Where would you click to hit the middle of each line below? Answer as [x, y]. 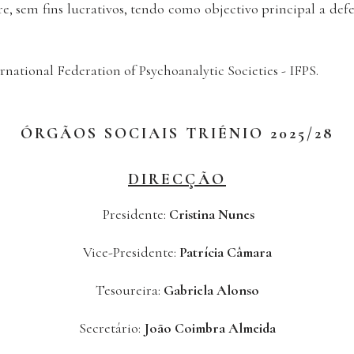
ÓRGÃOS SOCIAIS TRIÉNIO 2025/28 [177, 134]
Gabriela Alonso [211, 290]
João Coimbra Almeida [209, 328]
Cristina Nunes [210, 215]
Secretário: [111, 328]
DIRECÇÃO [177, 180]
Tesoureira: [129, 290]
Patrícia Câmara [224, 252]
